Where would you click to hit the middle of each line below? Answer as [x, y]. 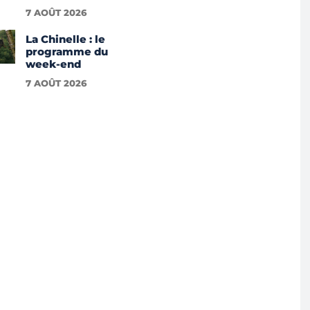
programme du [66, 52]
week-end [53, 64]
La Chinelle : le [65, 39]
